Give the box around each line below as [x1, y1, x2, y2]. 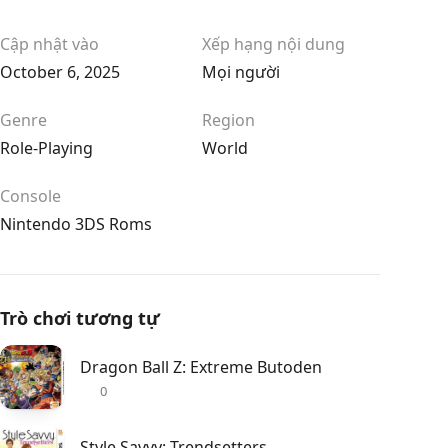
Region [202, 109, 255, 131]
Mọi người [202, 61, 280, 83]
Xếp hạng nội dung [202, 33, 345, 55]
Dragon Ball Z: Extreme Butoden [80, 356, 322, 378]
